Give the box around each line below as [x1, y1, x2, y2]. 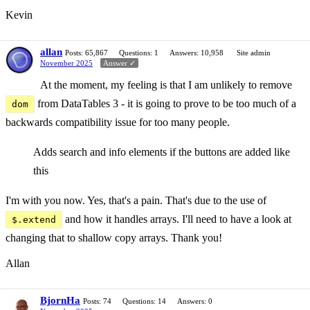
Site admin [237, 48, 271, 57]
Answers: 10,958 [170, 48, 224, 57]
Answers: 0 [177, 296, 212, 305]
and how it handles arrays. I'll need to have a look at [62, 212, 291, 225]
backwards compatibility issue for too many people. [6, 116, 230, 128]
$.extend [12, 214, 56, 225]
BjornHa [40, 294, 80, 306]
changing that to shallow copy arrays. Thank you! [6, 231, 222, 244]
